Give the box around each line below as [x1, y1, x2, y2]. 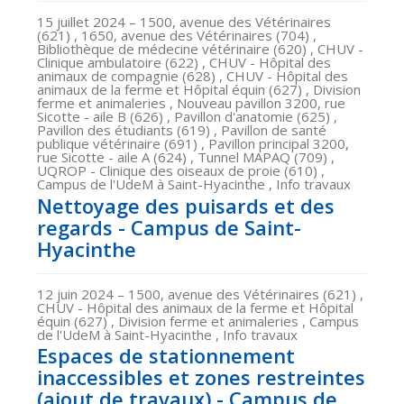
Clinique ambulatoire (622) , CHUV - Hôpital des [37, 52, 331, 71]
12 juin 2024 [37, 284, 117, 303]
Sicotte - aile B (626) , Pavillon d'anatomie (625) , [37, 106, 337, 125]
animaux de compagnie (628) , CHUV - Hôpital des [37, 66, 348, 85]
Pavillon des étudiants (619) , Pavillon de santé [37, 120, 326, 139]
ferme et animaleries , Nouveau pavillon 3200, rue [37, 93, 345, 112]
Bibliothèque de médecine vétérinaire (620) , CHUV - [37, 39, 363, 58]
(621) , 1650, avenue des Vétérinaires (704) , [37, 25, 317, 44]
